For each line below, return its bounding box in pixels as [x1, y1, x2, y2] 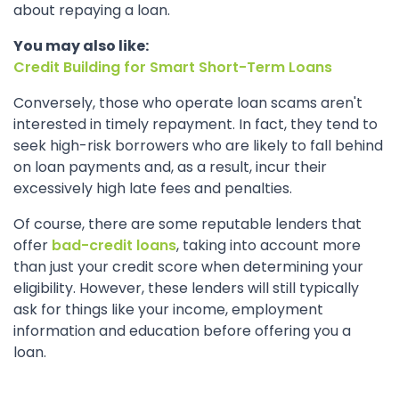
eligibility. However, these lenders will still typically [13, 278, 359, 298]
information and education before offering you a [13, 321, 351, 341]
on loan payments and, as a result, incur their [13, 157, 327, 177]
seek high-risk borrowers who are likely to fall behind [13, 135, 383, 156]
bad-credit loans [52, 235, 176, 256]
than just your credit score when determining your [13, 256, 363, 277]
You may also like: [13, 36, 149, 56]
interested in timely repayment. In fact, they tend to [13, 114, 378, 134]
